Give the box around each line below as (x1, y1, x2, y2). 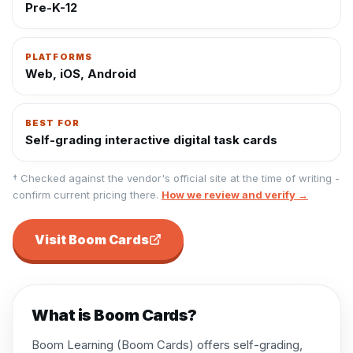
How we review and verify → (162, 188, 308, 201)
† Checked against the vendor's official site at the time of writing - (13, 172, 340, 184)
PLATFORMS (25, 51, 92, 62)
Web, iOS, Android (25, 66, 136, 81)
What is (32, 306, 94, 325)
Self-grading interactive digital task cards (25, 132, 277, 147)
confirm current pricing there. (13, 188, 158, 201)
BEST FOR (25, 117, 80, 128)
